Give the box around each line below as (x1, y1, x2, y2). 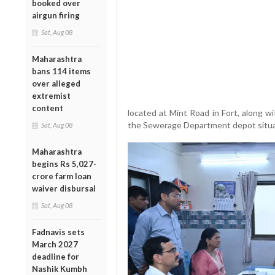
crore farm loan (32, 171, 91, 181)
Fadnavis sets (32, 227, 85, 237)
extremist (32, 90, 71, 101)
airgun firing (32, 10, 80, 20)
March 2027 (32, 239, 78, 249)
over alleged (32, 78, 80, 88)
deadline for (32, 251, 79, 261)
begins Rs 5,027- (32, 158, 96, 169)
